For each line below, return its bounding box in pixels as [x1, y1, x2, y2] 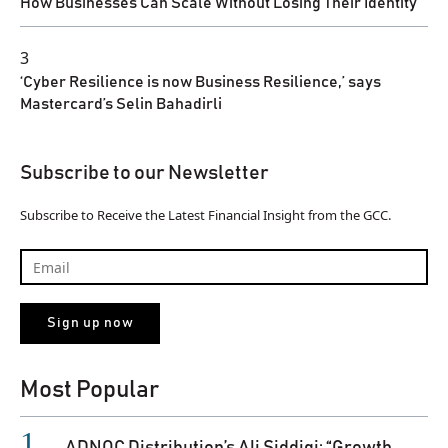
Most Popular [20, 378, 159, 403]
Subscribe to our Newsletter [20, 162, 269, 183]
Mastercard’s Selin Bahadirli [20, 95, 222, 112]
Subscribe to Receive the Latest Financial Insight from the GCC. [20, 205, 391, 224]
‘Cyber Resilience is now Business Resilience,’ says [20, 73, 381, 90]
